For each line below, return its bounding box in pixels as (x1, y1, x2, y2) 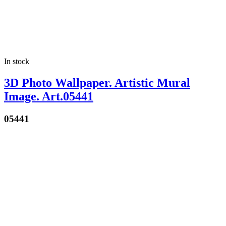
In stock (4, 56, 29, 66)
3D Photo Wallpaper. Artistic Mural (4, 76, 190, 89)
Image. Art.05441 (4, 89, 93, 103)
